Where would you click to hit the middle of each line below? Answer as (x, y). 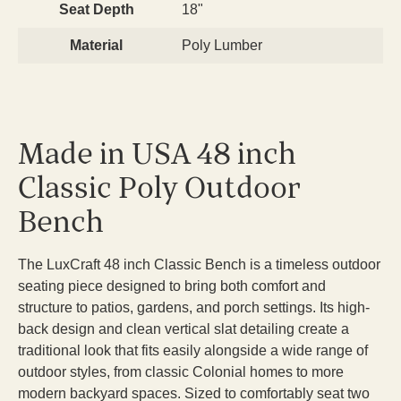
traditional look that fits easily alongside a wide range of (193, 351)
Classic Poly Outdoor (159, 189)
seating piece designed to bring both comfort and (172, 286)
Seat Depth (96, 10)
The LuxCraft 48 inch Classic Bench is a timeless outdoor (199, 265)
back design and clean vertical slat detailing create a (183, 329)
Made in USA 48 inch (157, 155)
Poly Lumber (222, 46)
